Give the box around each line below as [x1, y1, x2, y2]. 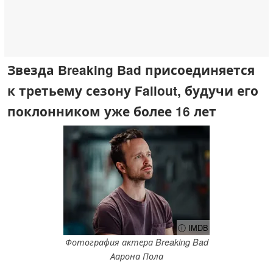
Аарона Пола [110, 250, 163, 263]
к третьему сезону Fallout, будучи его [7, 81, 258, 99]
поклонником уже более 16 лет [7, 102, 216, 120]
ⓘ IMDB [178, 222, 208, 234]
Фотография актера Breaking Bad [65, 236, 208, 249]
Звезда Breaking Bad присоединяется [7, 60, 255, 79]
